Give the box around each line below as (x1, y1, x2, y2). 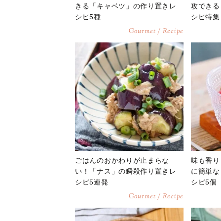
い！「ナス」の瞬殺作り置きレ (75, 167, 177, 175)
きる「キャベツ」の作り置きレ (75, 2, 177, 10)
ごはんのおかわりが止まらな (75, 156, 170, 164)
